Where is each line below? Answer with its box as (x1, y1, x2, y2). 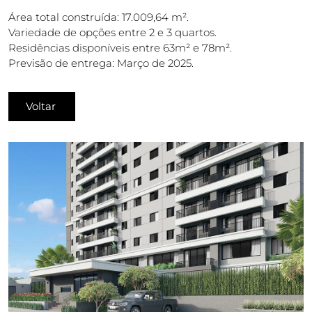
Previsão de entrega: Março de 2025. (8, 56, 194, 70)
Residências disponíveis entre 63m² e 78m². (8, 41, 232, 54)
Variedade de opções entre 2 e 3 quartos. (8, 26, 217, 39)
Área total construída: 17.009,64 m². (8, 10, 189, 24)
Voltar (26, 100, 56, 113)
